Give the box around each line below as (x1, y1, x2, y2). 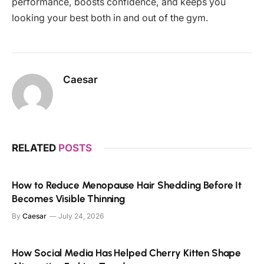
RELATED (12, 141, 58, 154)
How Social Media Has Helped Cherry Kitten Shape (12, 246, 242, 259)
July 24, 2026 (58, 211, 104, 220)
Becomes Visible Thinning (12, 192, 125, 204)
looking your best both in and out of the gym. (12, 12, 209, 24)
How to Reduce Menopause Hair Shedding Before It (12, 179, 242, 191)
